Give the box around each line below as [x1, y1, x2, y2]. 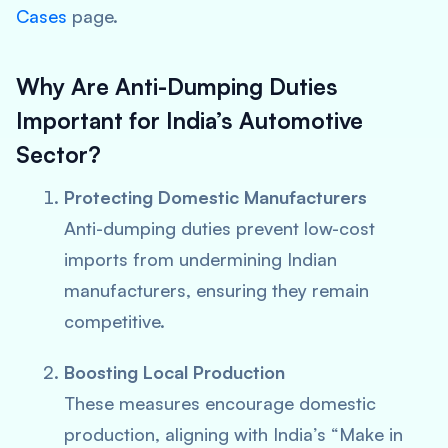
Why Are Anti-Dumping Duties [16, 72, 338, 101]
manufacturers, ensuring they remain [64, 279, 369, 301]
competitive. [64, 310, 165, 332]
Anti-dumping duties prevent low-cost [64, 217, 375, 239]
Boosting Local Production [64, 361, 285, 383]
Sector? [16, 140, 101, 169]
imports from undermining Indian [64, 248, 337, 270]
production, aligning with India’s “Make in [64, 423, 403, 445]
